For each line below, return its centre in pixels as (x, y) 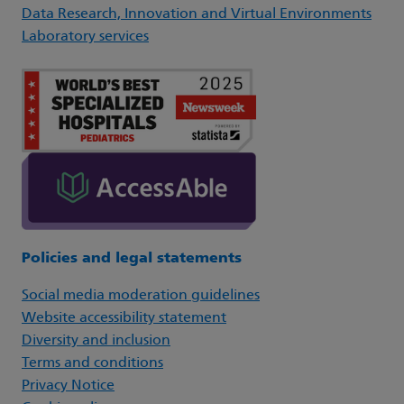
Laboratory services (85, 37)
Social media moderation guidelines (141, 296)
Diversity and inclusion (96, 341)
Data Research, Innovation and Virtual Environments (197, 15)
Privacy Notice (68, 386)
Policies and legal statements (132, 259)
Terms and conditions (92, 364)
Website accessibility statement (124, 319)
